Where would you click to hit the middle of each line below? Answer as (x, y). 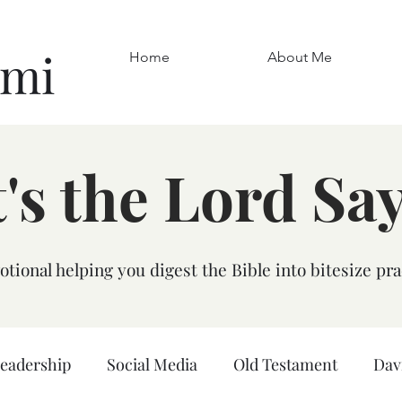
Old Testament (285, 364)
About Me (299, 57)
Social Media (152, 364)
